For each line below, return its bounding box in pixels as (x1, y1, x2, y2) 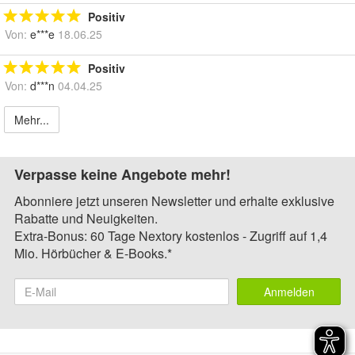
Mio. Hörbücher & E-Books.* (14, 243, 172, 262)
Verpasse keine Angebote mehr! (14, 163, 231, 185)
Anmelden (263, 283, 315, 300)
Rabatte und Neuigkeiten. (14, 208, 158, 227)
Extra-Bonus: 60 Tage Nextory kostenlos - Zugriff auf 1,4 (14, 226, 327, 245)
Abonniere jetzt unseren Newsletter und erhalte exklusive (14, 191, 334, 210)
